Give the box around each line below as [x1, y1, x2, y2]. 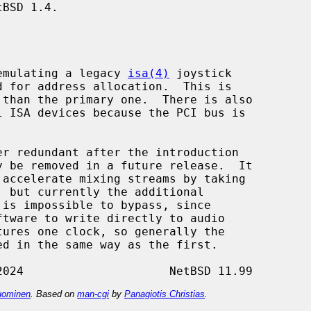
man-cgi [77, 288, 109, 299]
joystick [169, 66, 232, 80]
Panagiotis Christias [124, 288, 205, 299]
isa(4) [128, 66, 169, 80]
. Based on [31, 288, 77, 299]
